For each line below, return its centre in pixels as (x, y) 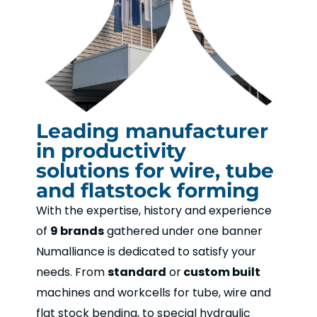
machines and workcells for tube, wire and (154, 293)
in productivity (111, 151)
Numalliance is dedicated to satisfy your (146, 252)
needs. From (72, 272)
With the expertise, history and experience (154, 211)
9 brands (77, 231)
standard (137, 272)
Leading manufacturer (152, 131)
